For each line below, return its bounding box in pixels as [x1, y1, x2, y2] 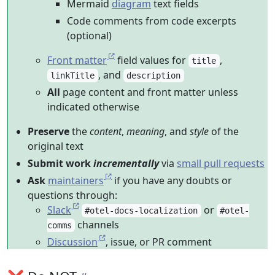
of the [209, 125, 239, 138]
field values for [115, 53, 188, 67]
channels [75, 218, 120, 231]
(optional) [67, 29, 112, 42]
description [126, 71, 181, 80]
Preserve [28, 125, 69, 138]
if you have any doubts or [112, 174, 232, 187]
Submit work [28, 157, 93, 170]
